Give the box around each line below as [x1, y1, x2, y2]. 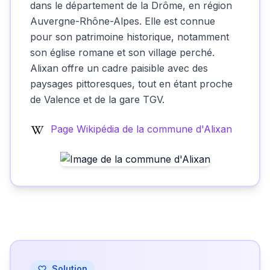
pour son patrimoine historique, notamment [30, 31, 229, 43]
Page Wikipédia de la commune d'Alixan [51, 123, 232, 135]
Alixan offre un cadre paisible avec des [30, 62, 208, 74]
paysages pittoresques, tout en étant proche [30, 78, 233, 90]
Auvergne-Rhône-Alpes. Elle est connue [30, 15, 215, 27]
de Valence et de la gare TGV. [30, 93, 165, 105]
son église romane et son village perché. [30, 46, 215, 58]
